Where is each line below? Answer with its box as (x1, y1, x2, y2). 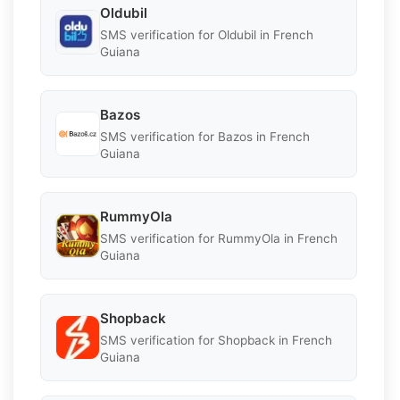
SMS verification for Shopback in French (100, 332, 332, 347)
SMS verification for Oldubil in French (100, 27, 313, 42)
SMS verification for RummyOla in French (100, 230, 337, 246)
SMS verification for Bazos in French (100, 129, 310, 144)
